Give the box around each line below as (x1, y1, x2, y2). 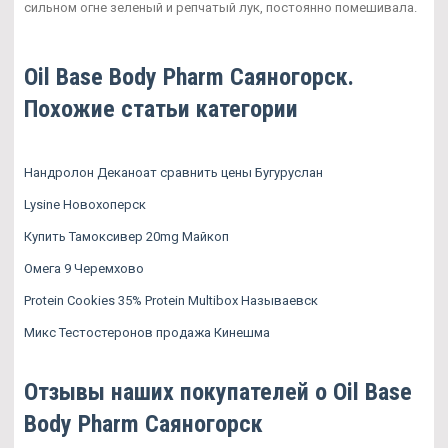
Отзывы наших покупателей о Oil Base (24, 377, 412, 406)
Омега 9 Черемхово (24, 260, 144, 276)
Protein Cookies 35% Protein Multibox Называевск (24, 292, 318, 308)
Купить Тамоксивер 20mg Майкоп (24, 228, 229, 244)
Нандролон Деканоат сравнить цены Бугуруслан (24, 164, 323, 180)
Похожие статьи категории (24, 94, 298, 123)
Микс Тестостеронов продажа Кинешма (24, 324, 270, 340)
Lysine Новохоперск (24, 196, 146, 212)
